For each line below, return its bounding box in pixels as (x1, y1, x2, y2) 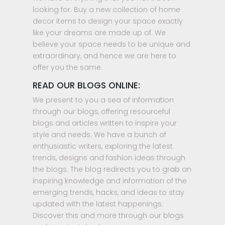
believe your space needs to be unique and (33, 39, 190, 49)
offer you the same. (33, 62, 102, 72)
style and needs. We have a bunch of (33, 129, 166, 140)
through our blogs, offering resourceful (33, 106, 170, 117)
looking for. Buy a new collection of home (33, 4, 180, 15)
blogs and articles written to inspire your (33, 118, 177, 128)
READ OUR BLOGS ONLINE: (33, 79, 140, 91)
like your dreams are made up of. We (33, 27, 166, 38)
